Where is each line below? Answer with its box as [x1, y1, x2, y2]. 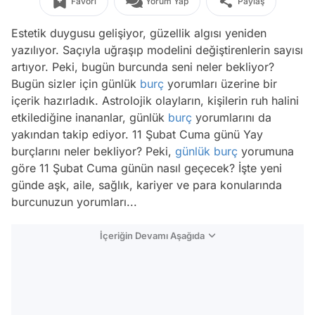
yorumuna [238, 144, 294, 158]
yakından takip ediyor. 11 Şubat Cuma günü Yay [11, 127, 263, 141]
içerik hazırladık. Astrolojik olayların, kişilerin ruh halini [11, 94, 299, 108]
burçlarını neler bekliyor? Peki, [11, 144, 175, 158]
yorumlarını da [192, 110, 271, 124]
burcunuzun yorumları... [11, 195, 137, 209]
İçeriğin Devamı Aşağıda [100, 230, 205, 241]
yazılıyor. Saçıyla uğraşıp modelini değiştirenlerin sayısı [11, 43, 303, 57]
